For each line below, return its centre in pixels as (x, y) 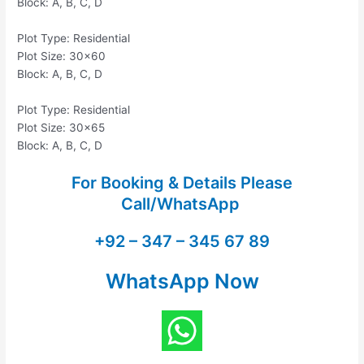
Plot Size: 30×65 (61, 128)
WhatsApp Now (182, 281)
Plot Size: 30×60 (62, 56)
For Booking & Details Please (182, 182)
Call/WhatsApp (182, 204)
